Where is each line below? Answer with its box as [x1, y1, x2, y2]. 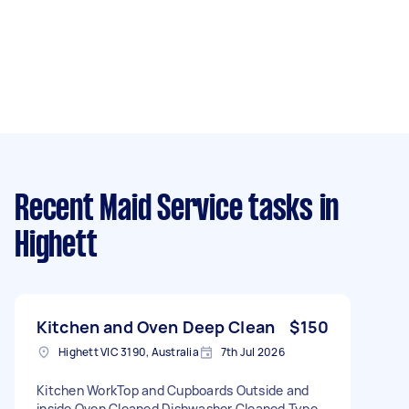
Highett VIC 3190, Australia [58, 343, 199, 360]
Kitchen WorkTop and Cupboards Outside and [37, 381, 309, 399]
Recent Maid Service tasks [15, 193, 313, 226]
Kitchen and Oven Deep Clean [37, 315, 276, 338]
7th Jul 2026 [220, 343, 285, 360]
